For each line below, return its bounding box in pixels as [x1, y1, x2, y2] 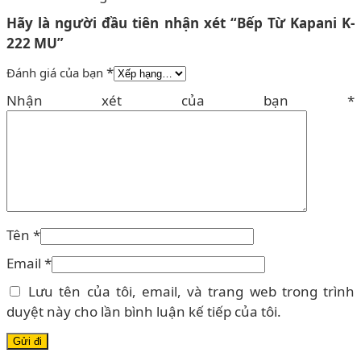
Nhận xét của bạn [6, 90, 347, 110]
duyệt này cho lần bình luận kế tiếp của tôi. [6, 301, 281, 321]
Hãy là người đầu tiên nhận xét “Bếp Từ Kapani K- [6, 13, 355, 32]
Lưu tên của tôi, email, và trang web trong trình [28, 281, 355, 301]
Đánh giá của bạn [6, 64, 106, 81]
